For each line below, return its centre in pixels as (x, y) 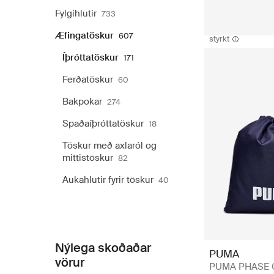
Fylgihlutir (76, 13)
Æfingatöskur (84, 35)
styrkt (219, 39)
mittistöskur (88, 158)
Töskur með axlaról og (109, 146)
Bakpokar (82, 102)
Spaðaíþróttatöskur (103, 124)
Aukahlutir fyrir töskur (108, 180)
